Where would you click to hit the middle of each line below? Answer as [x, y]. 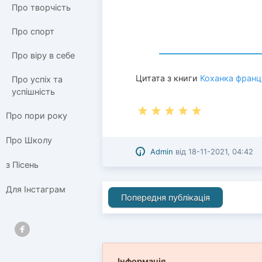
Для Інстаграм [36, 189]
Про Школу [29, 140]
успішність [33, 91]
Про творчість [41, 8]
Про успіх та [37, 79]
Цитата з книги [168, 78]
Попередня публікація [165, 198]
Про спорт [33, 32]
